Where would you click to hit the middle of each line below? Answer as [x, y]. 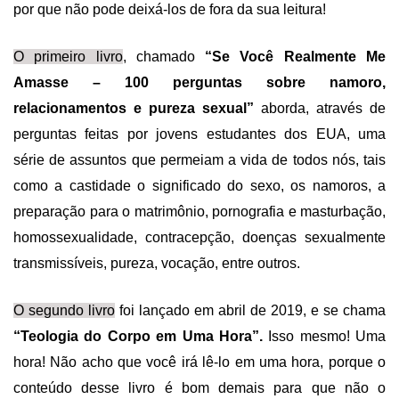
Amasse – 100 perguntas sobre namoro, [199, 83]
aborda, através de [320, 109]
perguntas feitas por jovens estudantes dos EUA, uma [199, 134]
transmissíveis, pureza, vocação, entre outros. [157, 264]
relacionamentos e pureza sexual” [134, 109]
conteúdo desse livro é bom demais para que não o [199, 388]
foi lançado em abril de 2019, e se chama [250, 311]
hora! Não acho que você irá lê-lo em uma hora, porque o [199, 362]
